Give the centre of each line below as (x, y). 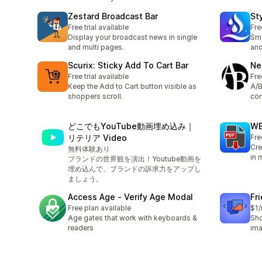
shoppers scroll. (95, 96)
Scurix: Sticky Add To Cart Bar (128, 65)
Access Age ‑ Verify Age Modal (130, 197)
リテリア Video (97, 138)
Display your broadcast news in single (132, 37)
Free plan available (99, 208)
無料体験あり (89, 149)
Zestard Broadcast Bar (113, 16)
